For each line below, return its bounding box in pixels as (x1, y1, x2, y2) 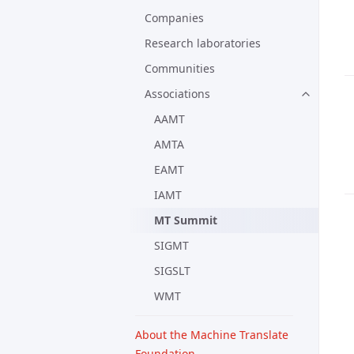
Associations (145, 86, 210, 101)
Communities (145, 61, 215, 76)
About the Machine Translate (135, 327, 288, 342)
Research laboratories (145, 36, 261, 51)
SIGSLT (154, 263, 190, 278)
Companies (145, 10, 204, 25)
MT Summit (154, 213, 217, 228)
